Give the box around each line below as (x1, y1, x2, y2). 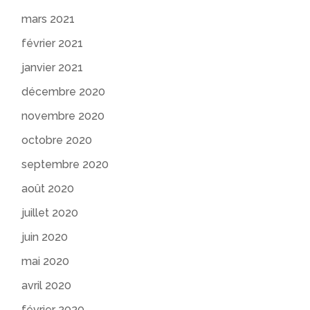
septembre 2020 (21, 157, 109, 171)
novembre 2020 (21, 109, 105, 122)
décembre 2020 (21, 84, 106, 98)
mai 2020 (21, 254, 70, 268)
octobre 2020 (21, 133, 93, 147)
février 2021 (21, 36, 84, 50)
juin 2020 (21, 230, 69, 244)
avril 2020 (21, 278, 72, 292)
